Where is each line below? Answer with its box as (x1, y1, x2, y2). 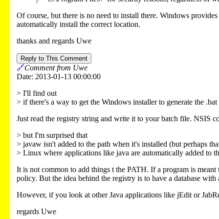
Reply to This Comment (21, 54, 88, 62)
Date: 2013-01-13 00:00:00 (17, 72, 101, 81)
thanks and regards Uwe (17, 36, 91, 45)
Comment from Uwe (24, 63, 88, 72)
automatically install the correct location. (17, 20, 140, 28)
